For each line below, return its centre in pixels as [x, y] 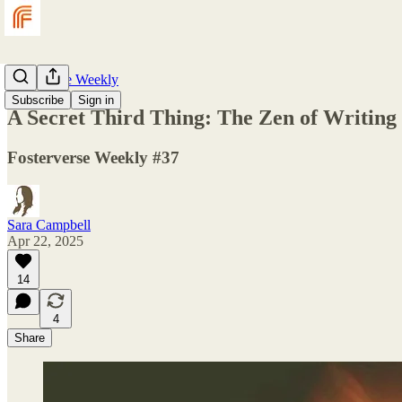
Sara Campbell [49, 224]
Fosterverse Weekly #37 [93, 157]
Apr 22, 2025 [45, 240]
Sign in [96, 100]
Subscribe [38, 100]
